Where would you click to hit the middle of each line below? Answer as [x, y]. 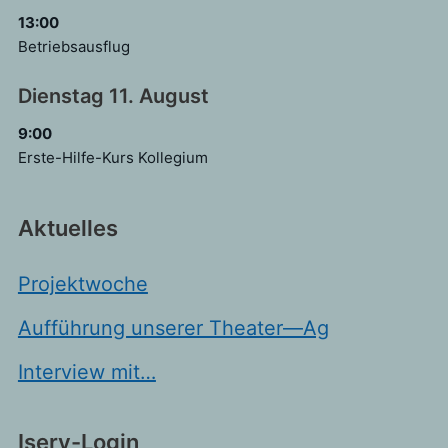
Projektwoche [82, 283]
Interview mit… [86, 371]
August [173, 95]
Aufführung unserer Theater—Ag [173, 327]
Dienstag [60, 95]
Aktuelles [67, 227]
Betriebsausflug [73, 46]
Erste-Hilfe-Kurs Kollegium [112, 157]
